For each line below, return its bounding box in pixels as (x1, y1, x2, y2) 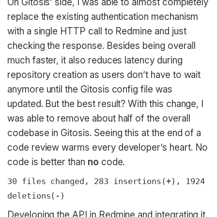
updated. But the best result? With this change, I (7, 98, 204, 109)
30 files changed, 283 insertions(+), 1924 (7, 176, 205, 186)
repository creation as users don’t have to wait (7, 69, 201, 80)
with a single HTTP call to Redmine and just (7, 25, 186, 37)
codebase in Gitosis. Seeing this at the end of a (7, 127, 201, 139)
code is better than (7, 156, 88, 168)
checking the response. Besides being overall (7, 40, 196, 51)
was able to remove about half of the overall (7, 112, 190, 124)
